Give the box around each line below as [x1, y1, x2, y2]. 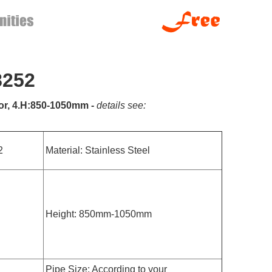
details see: [97, 100, 146, 110]
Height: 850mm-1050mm [46, 209, 152, 219]
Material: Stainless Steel [46, 145, 150, 155]
